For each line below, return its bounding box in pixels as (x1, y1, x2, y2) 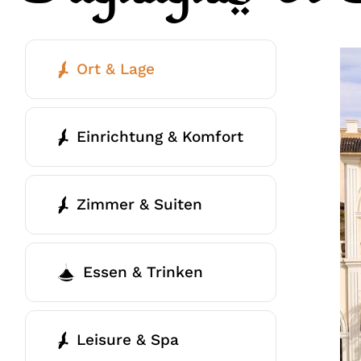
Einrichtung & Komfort (76, 127, 243, 147)
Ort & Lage (76, 60, 155, 79)
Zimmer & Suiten (76, 195, 202, 214)
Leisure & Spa (76, 330, 179, 350)
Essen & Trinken (82, 263, 203, 282)
